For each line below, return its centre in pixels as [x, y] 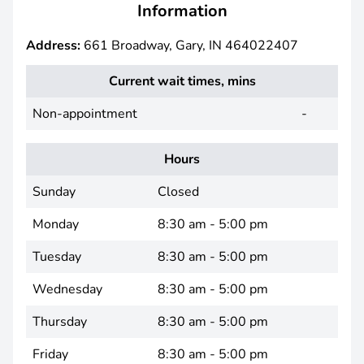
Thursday [60, 322]
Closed [178, 192]
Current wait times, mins [182, 81]
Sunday [54, 192]
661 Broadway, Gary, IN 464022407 [189, 45]
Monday [56, 224]
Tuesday [57, 257]
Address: [53, 45]
